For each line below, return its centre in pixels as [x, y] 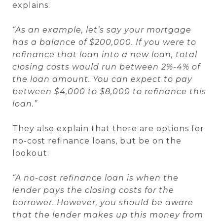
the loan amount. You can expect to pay [102, 79]
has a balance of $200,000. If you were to [104, 42]
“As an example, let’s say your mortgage [102, 30]
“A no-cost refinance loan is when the [95, 178]
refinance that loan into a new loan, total [105, 55]
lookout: [31, 153]
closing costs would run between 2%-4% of [106, 67]
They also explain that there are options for [108, 129]
